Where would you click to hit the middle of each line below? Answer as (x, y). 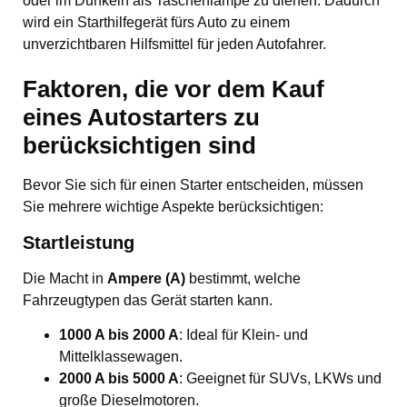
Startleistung (79, 242)
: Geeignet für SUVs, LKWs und (280, 379)
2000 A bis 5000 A (119, 379)
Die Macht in (65, 278)
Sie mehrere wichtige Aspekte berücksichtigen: (173, 207)
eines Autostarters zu (141, 118)
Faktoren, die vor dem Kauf (174, 89)
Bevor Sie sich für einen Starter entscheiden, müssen (193, 185)
